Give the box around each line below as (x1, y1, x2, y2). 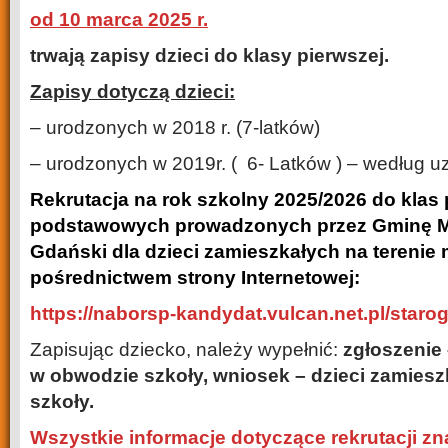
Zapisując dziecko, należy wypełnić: (30, 339, 343, 360)
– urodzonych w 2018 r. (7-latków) (30, 117, 320, 138)
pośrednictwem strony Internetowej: (30, 267, 360, 288)
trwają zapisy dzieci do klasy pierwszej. (30, 45, 389, 66)
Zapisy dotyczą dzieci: (30, 81, 235, 102)
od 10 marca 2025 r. (30, 9, 208, 30)
